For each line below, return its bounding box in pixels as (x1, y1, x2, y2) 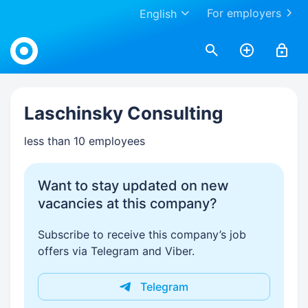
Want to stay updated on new (38, 177, 229, 194)
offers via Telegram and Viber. (38, 244, 195, 258)
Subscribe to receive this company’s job (38, 228, 246, 241)
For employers (207, 6, 281, 20)
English (140, 7, 177, 21)
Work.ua (10, 29, 52, 43)
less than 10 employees (24, 134, 145, 148)
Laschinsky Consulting (24, 102, 223, 124)
